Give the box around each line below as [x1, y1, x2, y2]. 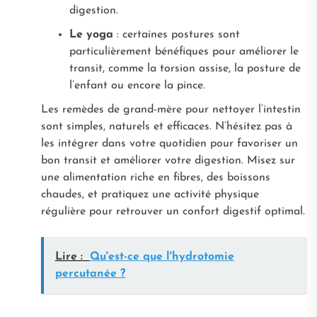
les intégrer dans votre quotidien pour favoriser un [40, 137, 298, 149]
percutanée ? [54, 267, 125, 279]
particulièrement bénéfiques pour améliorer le [69, 45, 299, 57]
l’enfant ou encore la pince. [69, 79, 205, 91]
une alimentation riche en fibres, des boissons [40, 171, 270, 183]
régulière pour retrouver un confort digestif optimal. [40, 205, 305, 217]
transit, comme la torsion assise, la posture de [69, 62, 301, 74]
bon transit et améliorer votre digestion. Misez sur [40, 154, 295, 166]
